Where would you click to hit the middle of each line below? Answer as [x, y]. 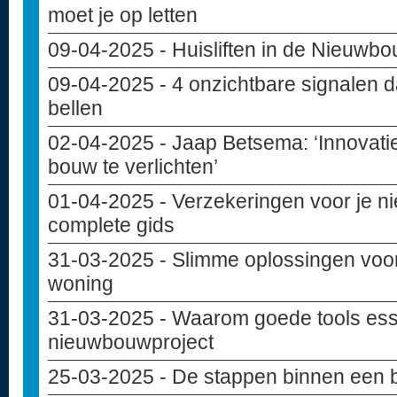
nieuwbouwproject [131, 342]
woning [81, 284]
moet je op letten [123, 15]
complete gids [111, 225]
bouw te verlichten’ [133, 167]
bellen [75, 108]
